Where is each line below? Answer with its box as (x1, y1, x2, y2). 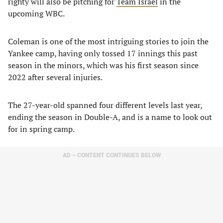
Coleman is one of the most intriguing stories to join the (8, 36, 209, 47)
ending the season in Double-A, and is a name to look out (8, 111, 212, 122)
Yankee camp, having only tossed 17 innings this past (8, 48, 198, 59)
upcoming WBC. (8, 8, 65, 19)
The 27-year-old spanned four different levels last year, (8, 100, 202, 111)
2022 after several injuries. (8, 72, 103, 83)
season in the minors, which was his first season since (8, 60, 199, 71)
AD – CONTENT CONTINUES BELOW (62, 152, 161, 159)
